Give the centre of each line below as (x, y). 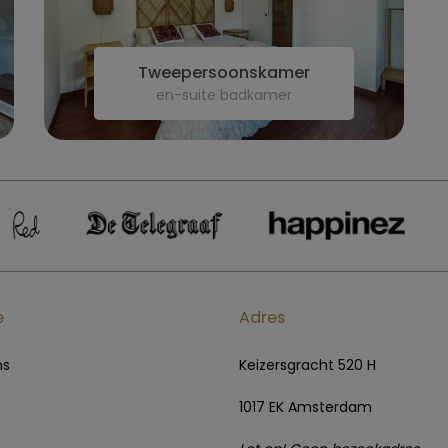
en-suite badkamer (224, 94)
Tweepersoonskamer (224, 72)
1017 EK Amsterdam (305, 406)
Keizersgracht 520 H (307, 364)
